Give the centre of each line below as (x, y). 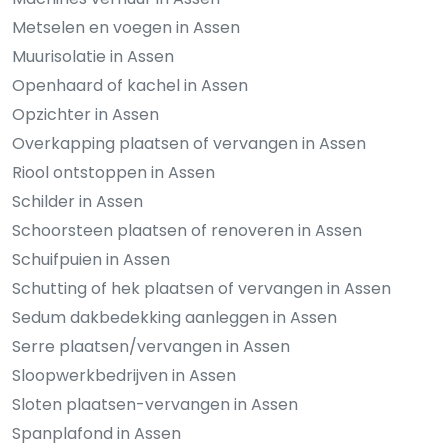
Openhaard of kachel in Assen (130, 86)
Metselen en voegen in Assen (126, 28)
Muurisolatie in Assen (93, 57)
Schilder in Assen (77, 202)
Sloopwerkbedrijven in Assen (124, 376)
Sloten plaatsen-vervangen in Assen (155, 405)
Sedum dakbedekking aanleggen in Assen (174, 318)
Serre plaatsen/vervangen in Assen (151, 347)
